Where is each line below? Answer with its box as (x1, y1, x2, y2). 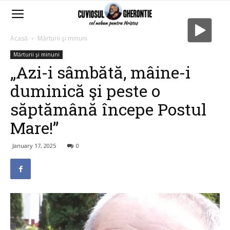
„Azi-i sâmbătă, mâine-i (10, 61, 190, 83)
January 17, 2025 (12, 142, 56, 149)
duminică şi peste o (10, 80, 160, 102)
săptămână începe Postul (10, 98, 206, 120)
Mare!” (10, 117, 59, 139)
